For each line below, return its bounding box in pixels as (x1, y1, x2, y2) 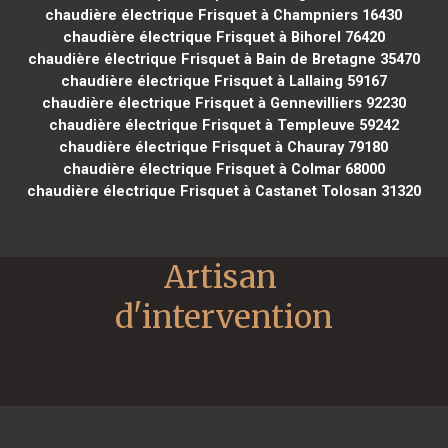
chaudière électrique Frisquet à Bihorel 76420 (62, 27, 385, 46)
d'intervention (115, 296, 333, 337)
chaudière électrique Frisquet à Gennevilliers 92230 (41, 93, 406, 112)
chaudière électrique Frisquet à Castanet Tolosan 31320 (26, 181, 421, 200)
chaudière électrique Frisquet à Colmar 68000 (62, 159, 385, 178)
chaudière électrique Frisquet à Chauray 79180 (59, 137, 389, 156)
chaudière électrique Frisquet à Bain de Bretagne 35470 (27, 49, 420, 68)
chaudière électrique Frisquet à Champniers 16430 (45, 5, 403, 24)
